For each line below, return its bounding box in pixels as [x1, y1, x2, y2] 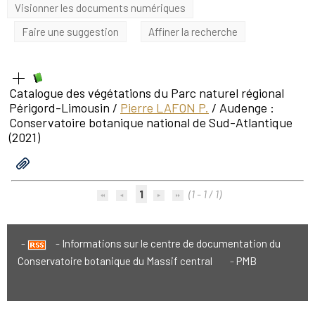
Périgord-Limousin [9, 99, 110, 115]
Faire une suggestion [22, 25, 119, 38]
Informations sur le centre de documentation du [62, 236, 281, 250]
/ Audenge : [209, 99, 274, 115]
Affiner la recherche [148, 25, 238, 38]
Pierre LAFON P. [120, 99, 209, 115]
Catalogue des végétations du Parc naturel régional [9, 84, 284, 101]
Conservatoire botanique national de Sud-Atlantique [9, 114, 292, 130]
